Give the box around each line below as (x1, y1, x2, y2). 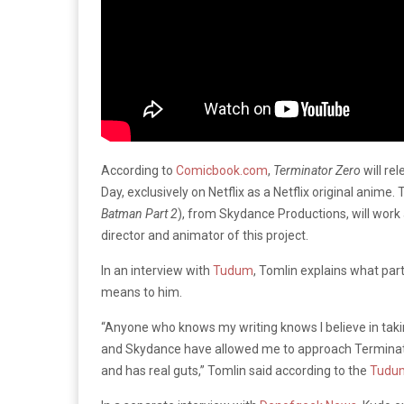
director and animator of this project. (101, 228, 308, 243)
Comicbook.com (173, 163, 268, 178)
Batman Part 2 (101, 207, 178, 221)
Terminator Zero (273, 163, 363, 178)
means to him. (101, 285, 185, 299)
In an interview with (101, 263, 213, 278)
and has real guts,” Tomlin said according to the (101, 363, 370, 378)
